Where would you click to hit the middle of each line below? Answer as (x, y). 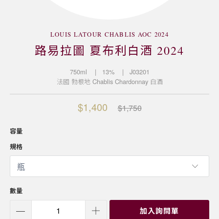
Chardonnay (131, 81)
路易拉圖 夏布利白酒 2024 (109, 50)
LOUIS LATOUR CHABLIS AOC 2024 (109, 34)
